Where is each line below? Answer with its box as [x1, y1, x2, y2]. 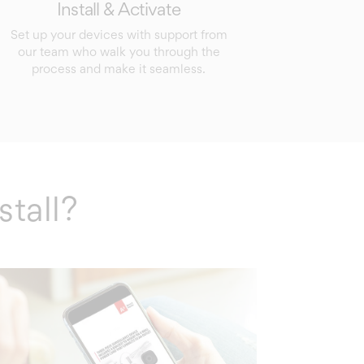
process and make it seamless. [32, 60, 206, 76]
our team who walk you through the [17, 43, 220, 59]
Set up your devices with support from [10, 26, 227, 42]
